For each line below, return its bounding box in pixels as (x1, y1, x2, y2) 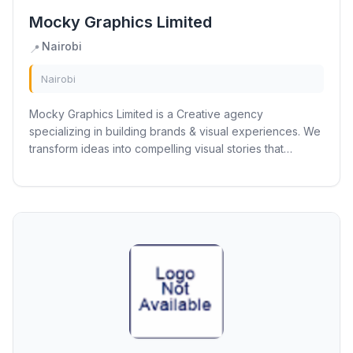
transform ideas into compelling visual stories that (29, 142, 284, 155)
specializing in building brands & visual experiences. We (29, 124, 321, 138)
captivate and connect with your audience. (29, 159, 251, 173)
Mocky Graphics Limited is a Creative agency (29, 107, 68, 121)
